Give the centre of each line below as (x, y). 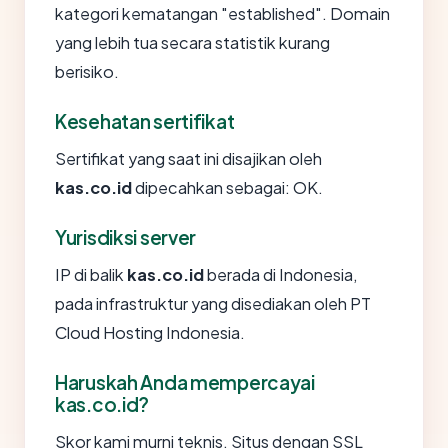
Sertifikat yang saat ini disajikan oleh (188, 158)
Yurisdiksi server (126, 237)
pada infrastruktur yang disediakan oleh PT (213, 303)
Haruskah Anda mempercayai (185, 382)
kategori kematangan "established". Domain (222, 13)
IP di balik (91, 274)
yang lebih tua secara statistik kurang (192, 42)
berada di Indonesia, (281, 274)
